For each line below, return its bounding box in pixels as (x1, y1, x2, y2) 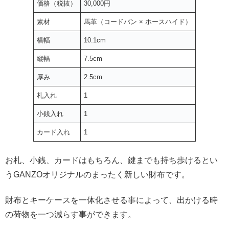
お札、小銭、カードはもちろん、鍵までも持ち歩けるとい (5, 155, 218, 165)
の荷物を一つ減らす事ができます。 (5, 210, 136, 219)
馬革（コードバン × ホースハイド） (84, 18, 192, 26)
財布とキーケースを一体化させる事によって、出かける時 (5, 196, 218, 205)
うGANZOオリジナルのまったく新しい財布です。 (5, 170, 190, 179)
